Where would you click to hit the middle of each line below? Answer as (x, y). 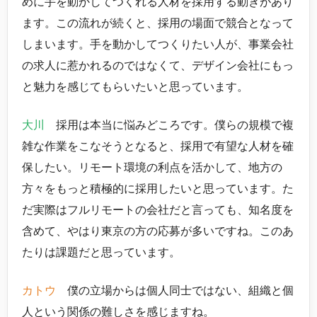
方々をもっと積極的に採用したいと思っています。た (158, 188)
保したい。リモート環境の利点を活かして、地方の (152, 167)
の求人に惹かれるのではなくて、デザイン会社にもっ (158, 65)
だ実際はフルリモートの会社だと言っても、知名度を (158, 209)
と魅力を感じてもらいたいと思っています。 (135, 86)
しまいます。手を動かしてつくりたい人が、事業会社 (158, 44)
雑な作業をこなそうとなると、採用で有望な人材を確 (158, 146)
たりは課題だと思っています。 (101, 252)
